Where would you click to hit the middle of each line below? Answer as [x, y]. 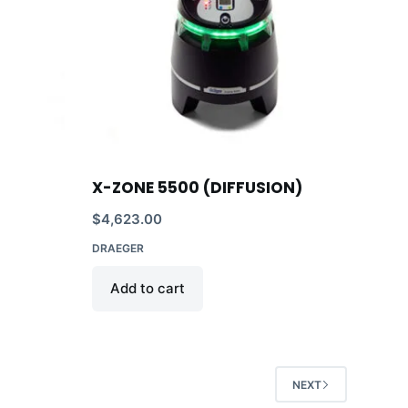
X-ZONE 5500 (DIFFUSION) [197, 188]
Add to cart [147, 289]
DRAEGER [117, 249]
